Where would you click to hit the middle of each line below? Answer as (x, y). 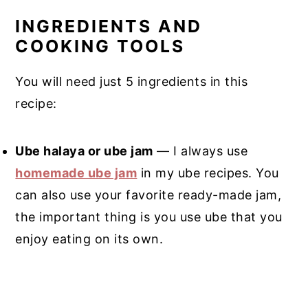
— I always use (200, 151)
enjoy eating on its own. (89, 239)
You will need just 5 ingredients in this (132, 81)
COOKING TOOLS (100, 46)
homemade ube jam (76, 173)
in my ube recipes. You (208, 173)
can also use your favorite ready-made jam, (148, 195)
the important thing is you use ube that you (149, 217)
